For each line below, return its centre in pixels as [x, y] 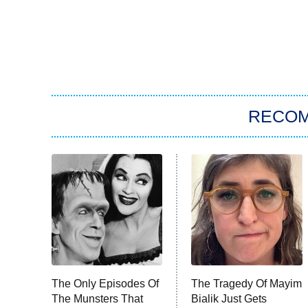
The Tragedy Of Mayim [247, 283]
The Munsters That [97, 298]
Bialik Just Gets [229, 298]
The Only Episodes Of [105, 283]
